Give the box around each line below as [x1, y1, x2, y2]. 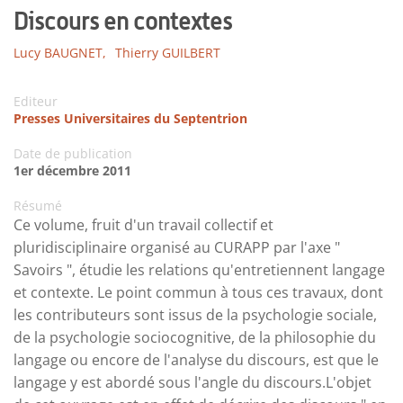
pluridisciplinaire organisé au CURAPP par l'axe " [13, 237, 340, 257]
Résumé [13, 196, 62, 214]
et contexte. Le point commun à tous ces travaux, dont [13, 282, 383, 302]
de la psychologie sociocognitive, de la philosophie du [13, 327, 376, 347]
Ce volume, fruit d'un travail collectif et [13, 214, 273, 235]
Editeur [13, 92, 58, 110]
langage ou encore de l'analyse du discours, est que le [13, 349, 379, 370]
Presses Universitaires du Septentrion [13, 109, 247, 127]
